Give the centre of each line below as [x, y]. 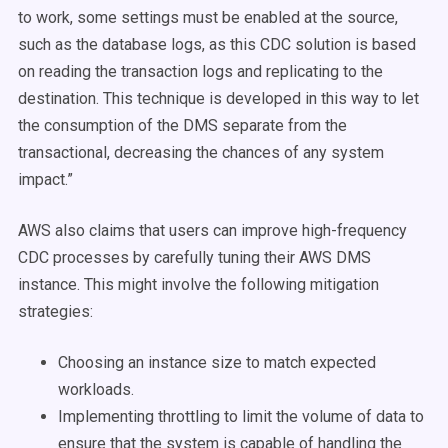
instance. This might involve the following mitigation [198, 284]
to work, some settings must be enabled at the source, [208, 17]
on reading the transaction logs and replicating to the [200, 71]
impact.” [45, 179]
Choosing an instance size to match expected [217, 362]
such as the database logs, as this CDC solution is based [217, 44]
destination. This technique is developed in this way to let [218, 98]
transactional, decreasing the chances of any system [201, 152]
